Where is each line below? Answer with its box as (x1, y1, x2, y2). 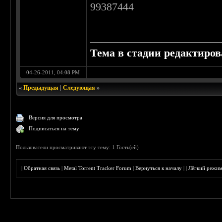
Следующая (63, 84, 96, 92)
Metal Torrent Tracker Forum (64, 165, 132, 171)
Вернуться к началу (135, 165, 182, 171)
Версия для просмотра (29, 114, 83, 121)
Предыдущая (23, 84, 59, 92)
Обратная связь (24, 165, 60, 171)
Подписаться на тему (29, 125, 80, 132)
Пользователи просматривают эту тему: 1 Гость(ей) (16, 144, 139, 151)
